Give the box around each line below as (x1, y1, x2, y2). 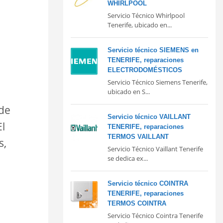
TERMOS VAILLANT (108, 132, 169, 140)
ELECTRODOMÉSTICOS (108, 66, 182, 74)
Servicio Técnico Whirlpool (108, 10, 185, 20)
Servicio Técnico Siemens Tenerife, (108, 77, 208, 87)
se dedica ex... (108, 153, 148, 163)
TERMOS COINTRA (108, 199, 166, 207)
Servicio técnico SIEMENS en (108, 46, 199, 54)
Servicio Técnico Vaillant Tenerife (108, 144, 203, 153)
